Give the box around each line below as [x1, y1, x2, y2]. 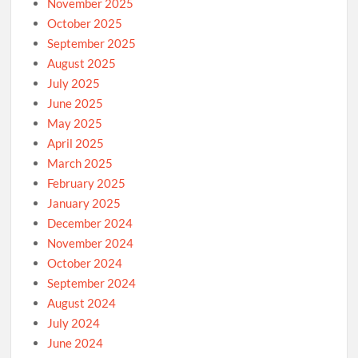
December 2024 [47, 216, 133, 231]
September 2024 [47, 276, 137, 291]
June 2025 [47, 96, 104, 111]
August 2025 [47, 56, 117, 71]
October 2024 [47, 256, 123, 271]
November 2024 [47, 236, 134, 251]
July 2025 [47, 76, 101, 91]
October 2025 [47, 16, 123, 31]
